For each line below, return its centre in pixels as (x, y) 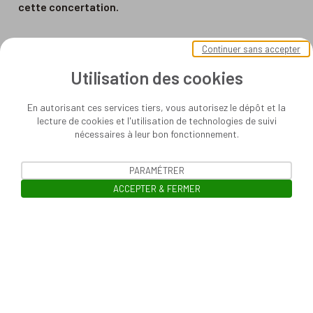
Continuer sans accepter (251, 49)
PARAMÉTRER (156, 170)
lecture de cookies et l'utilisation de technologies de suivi (156, 121)
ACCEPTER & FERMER (156, 189)
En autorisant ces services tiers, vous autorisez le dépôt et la (156, 107)
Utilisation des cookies (156, 78)
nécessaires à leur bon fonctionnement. (156, 134)
